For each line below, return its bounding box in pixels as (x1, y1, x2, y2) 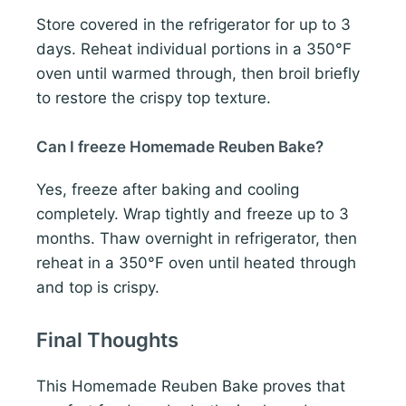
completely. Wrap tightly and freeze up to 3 (36, 205, 349, 224)
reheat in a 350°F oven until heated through (36, 254, 356, 273)
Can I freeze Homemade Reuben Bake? (36, 138, 324, 157)
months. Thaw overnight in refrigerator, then (36, 229, 357, 248)
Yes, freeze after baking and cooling (36, 180, 299, 199)
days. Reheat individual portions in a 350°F (36, 39, 352, 58)
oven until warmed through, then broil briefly (36, 63, 360, 82)
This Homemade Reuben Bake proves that (36, 377, 345, 396)
